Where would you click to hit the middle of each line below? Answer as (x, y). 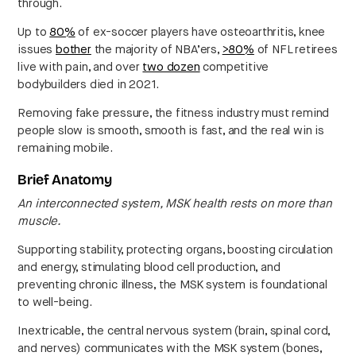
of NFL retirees (296, 50)
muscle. (40, 222)
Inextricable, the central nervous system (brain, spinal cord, (174, 331)
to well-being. (55, 303)
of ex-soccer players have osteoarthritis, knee (200, 33)
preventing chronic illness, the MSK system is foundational (172, 285)
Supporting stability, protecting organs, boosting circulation (176, 250)
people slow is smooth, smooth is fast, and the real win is (171, 131)
